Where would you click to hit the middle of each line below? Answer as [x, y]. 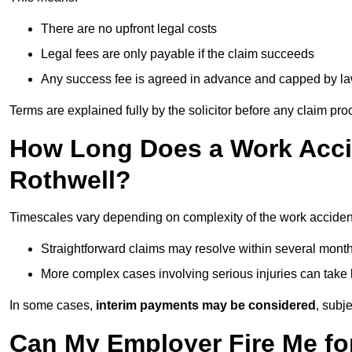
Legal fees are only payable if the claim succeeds [178, 54]
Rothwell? [70, 180]
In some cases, [53, 306]
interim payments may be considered [206, 306]
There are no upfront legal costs [129, 29]
